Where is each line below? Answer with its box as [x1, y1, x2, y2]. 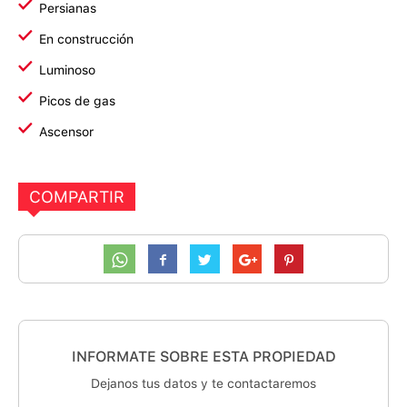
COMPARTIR [29, 187, 124, 206]
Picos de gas [39, 94, 115, 108]
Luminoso [39, 63, 95, 77]
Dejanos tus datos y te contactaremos [91, 376, 316, 391]
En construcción [39, 32, 134, 46]
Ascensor [39, 124, 94, 139]
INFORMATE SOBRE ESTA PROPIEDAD [71, 348, 336, 365]
